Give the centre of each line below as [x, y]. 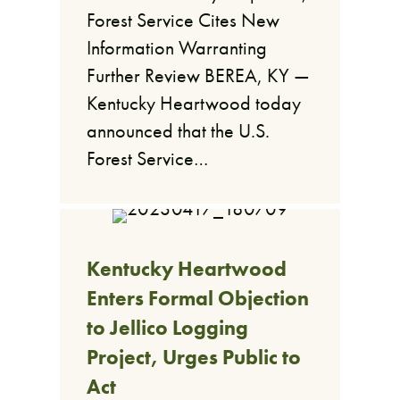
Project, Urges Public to [194, 357]
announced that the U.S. [179, 130]
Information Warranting [177, 47]
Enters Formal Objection [198, 298]
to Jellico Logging [168, 328]
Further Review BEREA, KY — [199, 75]
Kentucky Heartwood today [194, 103]
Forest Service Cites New [183, 20]
